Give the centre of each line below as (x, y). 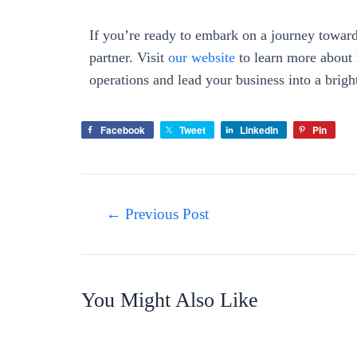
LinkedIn (259, 130)
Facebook (123, 130)
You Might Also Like (170, 300)
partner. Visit (127, 57)
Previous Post (165, 214)
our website (200, 57)
